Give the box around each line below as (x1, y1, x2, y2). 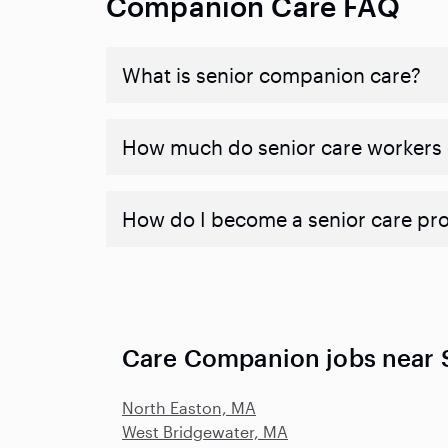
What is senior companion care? (122, 62, 421, 87)
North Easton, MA (122, 397, 256, 417)
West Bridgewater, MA (122, 421, 288, 441)
